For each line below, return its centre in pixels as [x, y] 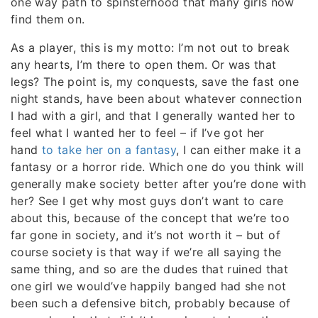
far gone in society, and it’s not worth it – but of [146, 235]
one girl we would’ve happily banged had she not [149, 286]
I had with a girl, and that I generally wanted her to [153, 116]
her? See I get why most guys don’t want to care [147, 201]
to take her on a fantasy [109, 150]
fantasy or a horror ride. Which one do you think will [158, 167]
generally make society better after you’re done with [159, 184]
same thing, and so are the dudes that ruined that [150, 269]
